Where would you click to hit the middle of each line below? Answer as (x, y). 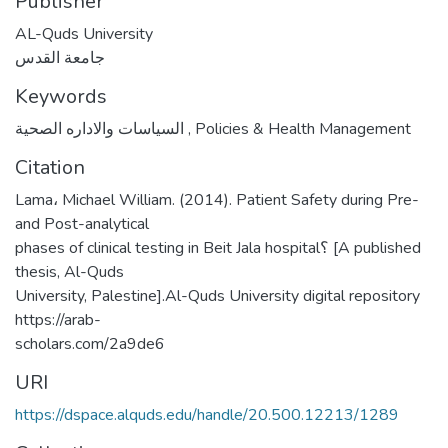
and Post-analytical (82, 224)
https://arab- (58, 320)
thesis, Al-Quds (69, 272)
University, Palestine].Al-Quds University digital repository (217, 296)
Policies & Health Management (301, 129)
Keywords (61, 96)
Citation (50, 167)
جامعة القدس (60, 58)
